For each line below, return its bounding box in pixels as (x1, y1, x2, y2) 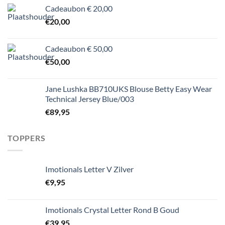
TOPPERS (8, 133, 46, 143)
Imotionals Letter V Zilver (45, 164, 134, 174)
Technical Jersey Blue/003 (45, 94, 134, 104)
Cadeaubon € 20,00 (45, 4, 113, 14)
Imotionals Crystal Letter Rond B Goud (45, 204, 179, 214)
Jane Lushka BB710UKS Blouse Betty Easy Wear (45, 84, 212, 94)
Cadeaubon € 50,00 (45, 44, 113, 54)
